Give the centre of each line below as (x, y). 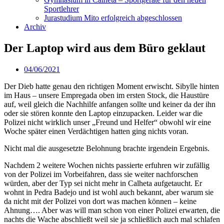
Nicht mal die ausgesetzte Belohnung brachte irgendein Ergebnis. (107, 148)
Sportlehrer (61, 9)
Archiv (35, 27)
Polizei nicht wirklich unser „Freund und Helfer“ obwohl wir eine (107, 122)
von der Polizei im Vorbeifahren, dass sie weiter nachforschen (101, 174)
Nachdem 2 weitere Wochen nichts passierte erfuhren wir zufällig (107, 165)
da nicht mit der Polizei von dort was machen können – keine (100, 201)
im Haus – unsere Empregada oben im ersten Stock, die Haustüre (106, 95)
